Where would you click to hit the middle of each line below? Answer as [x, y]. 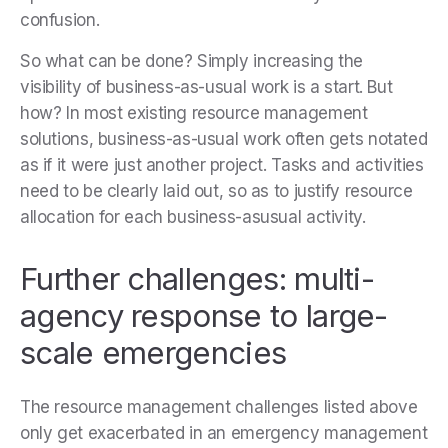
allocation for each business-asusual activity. [195, 217]
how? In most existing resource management [194, 113]
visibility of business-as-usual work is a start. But [206, 87]
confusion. [62, 20]
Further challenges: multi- [197, 279]
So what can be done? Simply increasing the [192, 61]
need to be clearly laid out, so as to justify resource [216, 191]
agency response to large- [204, 316]
